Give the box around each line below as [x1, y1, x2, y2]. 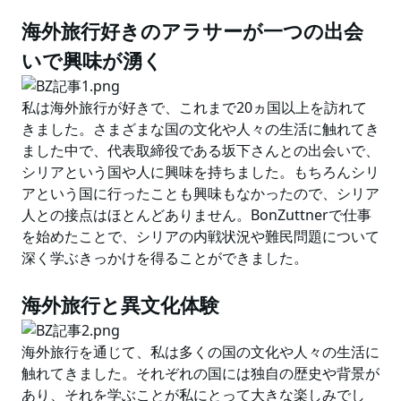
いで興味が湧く [21, 47, 163, 73]
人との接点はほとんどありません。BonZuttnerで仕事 [21, 205, 371, 225]
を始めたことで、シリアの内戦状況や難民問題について [21, 226, 380, 246]
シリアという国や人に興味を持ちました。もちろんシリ [21, 162, 380, 182]
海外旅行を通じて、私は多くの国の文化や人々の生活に [21, 342, 380, 362]
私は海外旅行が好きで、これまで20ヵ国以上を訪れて [21, 98, 367, 117]
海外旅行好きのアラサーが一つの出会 [21, 17, 363, 44]
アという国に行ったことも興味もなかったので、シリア [21, 183, 380, 203]
